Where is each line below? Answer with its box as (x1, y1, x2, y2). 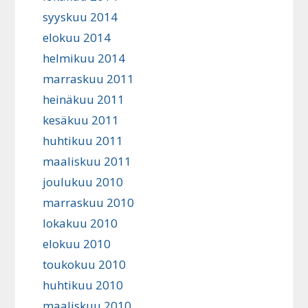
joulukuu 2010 (43, 174, 124, 190)
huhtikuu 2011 (43, 133, 124, 148)
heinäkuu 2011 (43, 91, 125, 107)
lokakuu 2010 (43, 215, 118, 231)
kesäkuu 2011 (43, 112, 120, 128)
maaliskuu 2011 (43, 153, 132, 169)
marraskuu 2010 (43, 195, 135, 210)
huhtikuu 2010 (43, 277, 124, 293)
